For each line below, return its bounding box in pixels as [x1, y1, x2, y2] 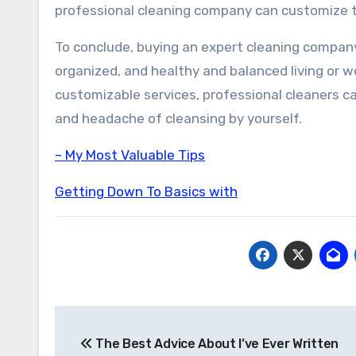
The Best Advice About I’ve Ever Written [92, 336, 339, 351]
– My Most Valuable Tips [55, 147, 205, 163]
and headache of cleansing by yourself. [55, 110, 302, 126]
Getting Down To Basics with [55, 184, 238, 199]
